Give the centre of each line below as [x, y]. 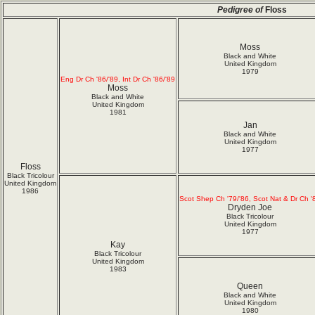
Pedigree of [241, 10]
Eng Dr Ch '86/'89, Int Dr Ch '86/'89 [118, 79]
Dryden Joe [250, 207]
